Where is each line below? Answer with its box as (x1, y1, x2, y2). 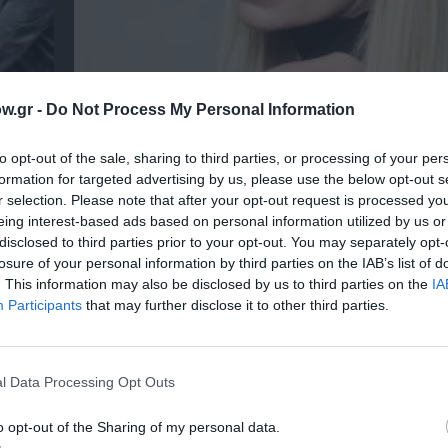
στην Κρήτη (84, 117, 178, 140)
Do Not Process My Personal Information (46, 100, 355, 118)
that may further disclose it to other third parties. (82, 296, 389, 313)
